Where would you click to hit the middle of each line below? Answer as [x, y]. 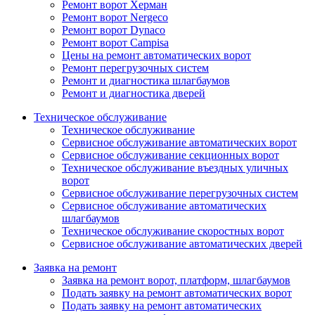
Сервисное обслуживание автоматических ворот [179, 142]
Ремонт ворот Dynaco [114, 30]
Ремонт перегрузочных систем [135, 67]
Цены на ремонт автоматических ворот [156, 55]
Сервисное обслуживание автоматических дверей [182, 243]
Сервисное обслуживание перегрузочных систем [180, 193]
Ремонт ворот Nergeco [115, 17]
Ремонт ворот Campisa [115, 42]
